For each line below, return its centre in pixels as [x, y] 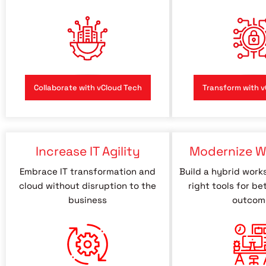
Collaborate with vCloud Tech [88, 88]
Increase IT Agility [88, 151]
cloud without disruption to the [88, 186]
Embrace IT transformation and [88, 171]
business [88, 200]
